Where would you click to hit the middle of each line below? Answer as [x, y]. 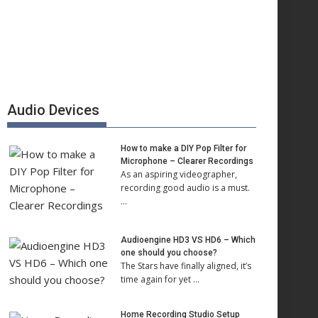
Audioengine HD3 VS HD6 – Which [188, 240]
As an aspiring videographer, [179, 174]
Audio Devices [53, 110]
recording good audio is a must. [185, 188]
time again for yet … [160, 279]
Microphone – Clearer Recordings [187, 161]
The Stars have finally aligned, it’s [186, 266]
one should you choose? [169, 253]
